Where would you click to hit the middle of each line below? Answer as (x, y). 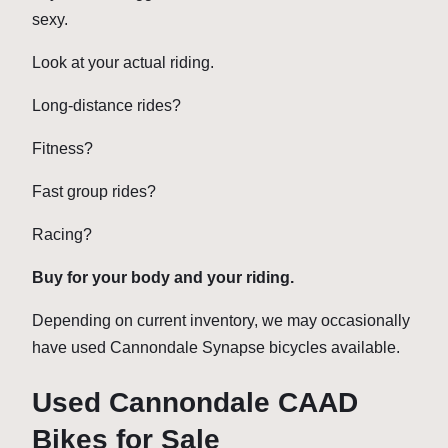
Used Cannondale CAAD (195, 403)
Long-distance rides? (106, 105)
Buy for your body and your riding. (163, 277)
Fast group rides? (94, 191)
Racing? (62, 234)
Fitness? (62, 148)
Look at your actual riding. (123, 62)
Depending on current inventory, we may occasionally (221, 320)
